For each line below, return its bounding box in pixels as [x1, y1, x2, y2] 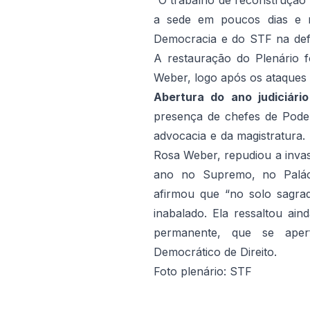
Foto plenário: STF [154, 264, 252, 279]
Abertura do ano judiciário [154, 90, 309, 104]
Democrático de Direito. [154, 245, 277, 259]
